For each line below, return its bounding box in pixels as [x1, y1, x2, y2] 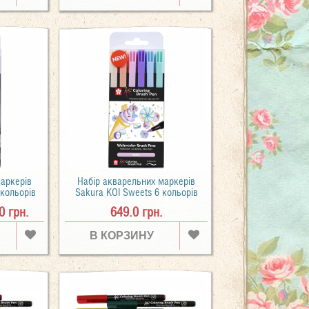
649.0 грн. [110, 204, 163, 219]
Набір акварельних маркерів [77, 175, 196, 187]
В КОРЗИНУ [90, 230, 154, 241]
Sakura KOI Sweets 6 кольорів [74, 186, 198, 198]
